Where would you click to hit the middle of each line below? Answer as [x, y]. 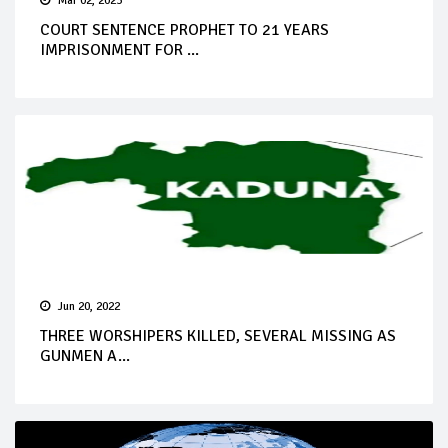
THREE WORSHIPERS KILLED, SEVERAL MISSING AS [218, 335]
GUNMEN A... [85, 355]
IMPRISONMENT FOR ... [119, 49]
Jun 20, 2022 [89, 306]
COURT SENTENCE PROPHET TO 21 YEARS [184, 29]
